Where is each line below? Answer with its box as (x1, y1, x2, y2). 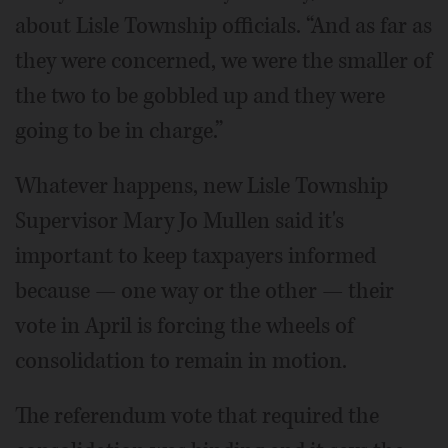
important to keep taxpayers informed (15, 241, 376, 271)
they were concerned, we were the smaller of (15, 46, 432, 76)
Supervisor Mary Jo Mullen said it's (15, 206, 344, 236)
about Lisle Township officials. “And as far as (15, 11, 432, 41)
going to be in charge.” (15, 116, 223, 146)
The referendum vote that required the (15, 401, 379, 431)
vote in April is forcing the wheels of (15, 311, 354, 341)
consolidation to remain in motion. (15, 346, 347, 376)
